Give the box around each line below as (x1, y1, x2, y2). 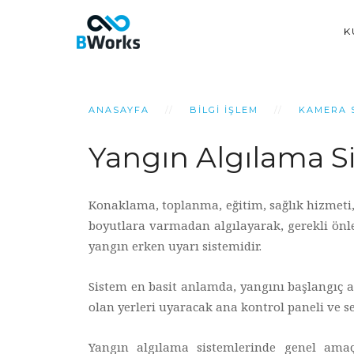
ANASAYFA (88, 104, 149, 115)
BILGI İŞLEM (190, 104, 258, 115)
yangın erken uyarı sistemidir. (88, 238, 262, 254)
